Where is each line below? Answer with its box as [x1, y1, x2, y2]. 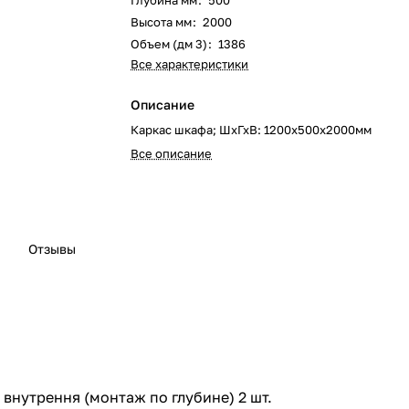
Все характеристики [131, 57, 249, 71]
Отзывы [28, 241, 76, 257]
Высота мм [131, 15, 193, 29]
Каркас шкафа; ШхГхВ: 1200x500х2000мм [131, 122, 372, 137]
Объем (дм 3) [131, 37, 208, 51]
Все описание [131, 146, 213, 161]
